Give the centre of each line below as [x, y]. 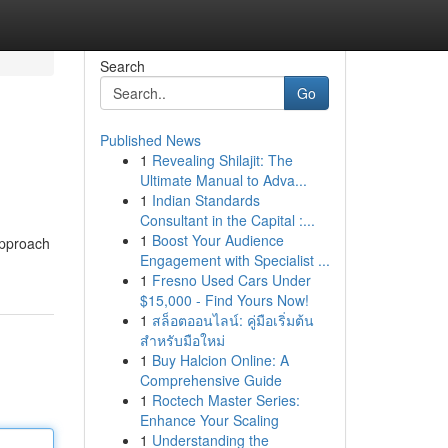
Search [122, 66]
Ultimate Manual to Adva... [223, 180]
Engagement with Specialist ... [234, 260]
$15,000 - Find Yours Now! [224, 300]
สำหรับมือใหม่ [182, 340]
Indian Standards [205, 200]
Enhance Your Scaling [209, 420]
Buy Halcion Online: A [220, 360]
